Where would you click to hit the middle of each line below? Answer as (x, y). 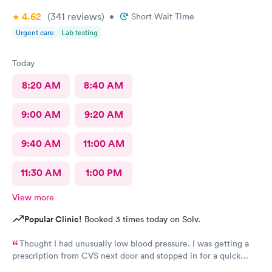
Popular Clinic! (53, 219)
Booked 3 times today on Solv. (141, 219)
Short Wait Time (163, 16)
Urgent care (35, 32)
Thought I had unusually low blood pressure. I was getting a (134, 243)
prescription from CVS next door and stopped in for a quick (126, 256)
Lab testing (80, 32)
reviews (83, 16)
